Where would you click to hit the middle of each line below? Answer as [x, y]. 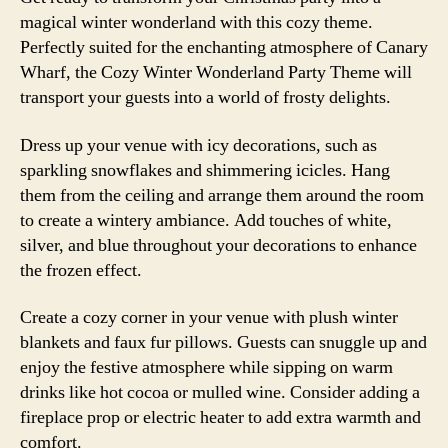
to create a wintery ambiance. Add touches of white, [206, 220]
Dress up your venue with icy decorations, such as [198, 145]
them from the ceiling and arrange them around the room [222, 195]
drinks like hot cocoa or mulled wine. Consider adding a [220, 392]
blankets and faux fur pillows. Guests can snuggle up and [223, 342]
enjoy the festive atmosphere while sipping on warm [206, 367]
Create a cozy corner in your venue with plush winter [209, 317]
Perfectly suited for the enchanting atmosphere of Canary [224, 47]
